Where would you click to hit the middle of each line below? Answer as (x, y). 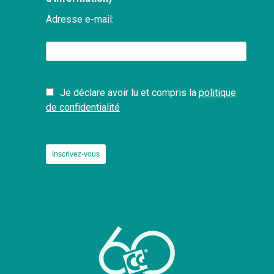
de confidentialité (83, 108)
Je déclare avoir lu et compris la (129, 93)
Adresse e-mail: (80, 20)
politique (217, 93)
